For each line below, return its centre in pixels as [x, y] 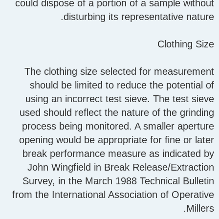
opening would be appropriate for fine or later [117, 140]
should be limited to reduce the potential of [122, 85]
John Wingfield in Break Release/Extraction [121, 167]
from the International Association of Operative [113, 195]
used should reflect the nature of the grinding [117, 113]
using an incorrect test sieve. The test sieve [120, 99]
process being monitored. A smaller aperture [118, 126]
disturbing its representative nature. [139, 17]
